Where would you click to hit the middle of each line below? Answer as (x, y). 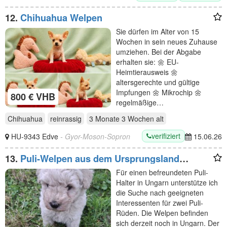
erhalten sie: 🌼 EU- (147, 62)
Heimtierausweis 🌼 (147, 72)
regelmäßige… (140, 103)
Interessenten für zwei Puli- (160, 203)
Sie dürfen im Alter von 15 (158, 32)
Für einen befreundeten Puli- (162, 172)
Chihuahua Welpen (61, 18)
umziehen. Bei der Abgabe (159, 52)
